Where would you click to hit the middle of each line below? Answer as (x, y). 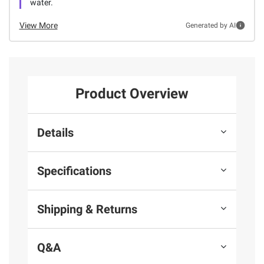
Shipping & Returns (87, 209)
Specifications (74, 171)
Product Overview (132, 94)
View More (38, 25)
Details (55, 132)
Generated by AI (210, 26)
